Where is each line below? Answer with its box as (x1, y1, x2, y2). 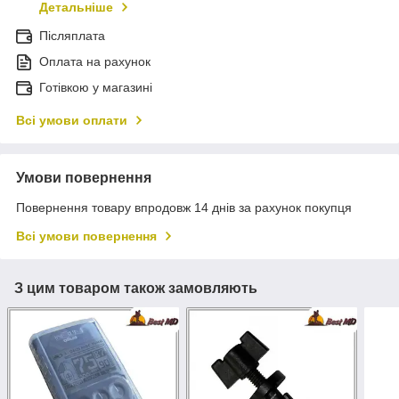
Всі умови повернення (16, 229, 157, 244)
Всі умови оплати (16, 113, 127, 128)
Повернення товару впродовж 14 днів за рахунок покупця (16, 200, 352, 216)
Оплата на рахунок (39, 54, 151, 69)
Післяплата (39, 28, 105, 44)
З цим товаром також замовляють (14, 281, 257, 297)
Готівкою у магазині (39, 80, 152, 95)
